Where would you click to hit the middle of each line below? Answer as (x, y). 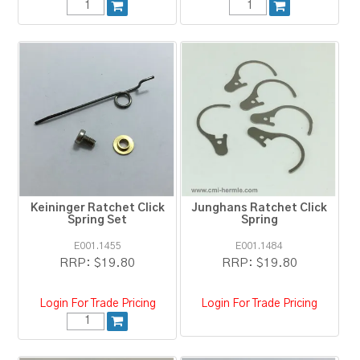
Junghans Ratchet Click (260, 209)
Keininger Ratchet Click (97, 209)
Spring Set (98, 221)
